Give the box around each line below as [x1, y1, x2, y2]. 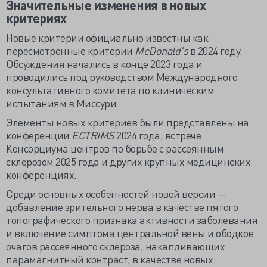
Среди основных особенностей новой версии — [6, 187, 226, 200]
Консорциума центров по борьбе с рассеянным [6, 141, 223, 155]
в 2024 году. [188, 44, 243, 57]
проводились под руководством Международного [6, 70, 238, 83]
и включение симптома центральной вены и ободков [6, 226, 254, 240]
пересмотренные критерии [6, 44, 135, 57]
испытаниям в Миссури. [6, 96, 119, 110]
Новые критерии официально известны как [6, 30, 208, 44]
